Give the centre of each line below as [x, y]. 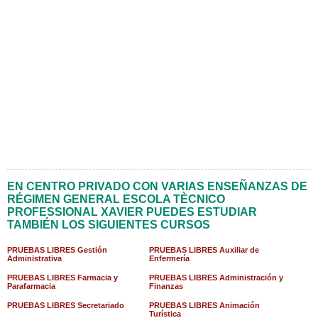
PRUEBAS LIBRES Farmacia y [62, 278]
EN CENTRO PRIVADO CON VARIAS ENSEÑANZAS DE [157, 186]
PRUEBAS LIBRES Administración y [216, 278]
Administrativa [34, 258]
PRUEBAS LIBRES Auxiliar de [204, 250]
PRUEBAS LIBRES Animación [204, 305]
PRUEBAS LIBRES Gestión [57, 250]
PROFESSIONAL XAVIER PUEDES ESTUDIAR [132, 212]
